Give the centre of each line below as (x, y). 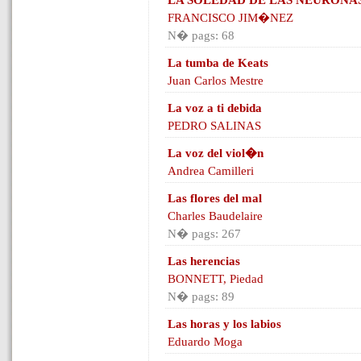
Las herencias (204, 261)
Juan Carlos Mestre (216, 81)
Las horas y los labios (224, 324)
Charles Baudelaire (215, 216)
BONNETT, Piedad (216, 279)
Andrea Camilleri (211, 171)
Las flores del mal (215, 198)
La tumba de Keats (218, 63)
